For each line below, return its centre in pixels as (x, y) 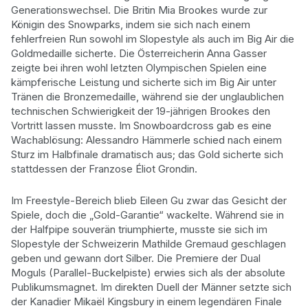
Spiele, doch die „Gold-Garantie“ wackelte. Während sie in (147, 215)
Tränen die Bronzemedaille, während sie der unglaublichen (147, 96)
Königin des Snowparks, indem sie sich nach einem (131, 24)
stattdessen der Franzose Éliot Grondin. (104, 168)
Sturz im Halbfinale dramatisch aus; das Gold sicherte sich (147, 154)
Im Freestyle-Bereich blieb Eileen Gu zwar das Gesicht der (149, 200)
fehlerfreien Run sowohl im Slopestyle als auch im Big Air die (153, 38)
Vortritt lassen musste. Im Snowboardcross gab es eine (141, 125)
